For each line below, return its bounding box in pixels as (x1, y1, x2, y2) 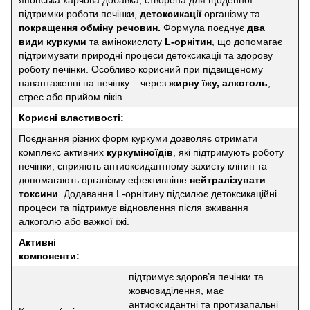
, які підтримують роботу (173, 146, 284, 158)
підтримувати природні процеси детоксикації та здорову (19, 49, 273, 61)
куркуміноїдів (107, 146, 173, 158)
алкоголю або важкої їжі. (19, 215, 129, 227)
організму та (201, 8, 260, 19)
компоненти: (19, 250, 80, 262)
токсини (19, 188, 58, 199)
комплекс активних (19, 146, 107, 158)
